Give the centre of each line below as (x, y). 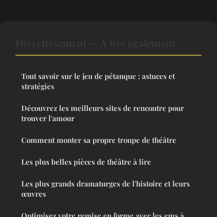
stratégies (38, 86)
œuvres (34, 194)
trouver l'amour (48, 118)
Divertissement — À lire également (95, 43)
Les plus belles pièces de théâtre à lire (86, 162)
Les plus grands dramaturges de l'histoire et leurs (106, 184)
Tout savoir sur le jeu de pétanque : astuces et (98, 76)
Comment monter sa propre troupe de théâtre (99, 140)
